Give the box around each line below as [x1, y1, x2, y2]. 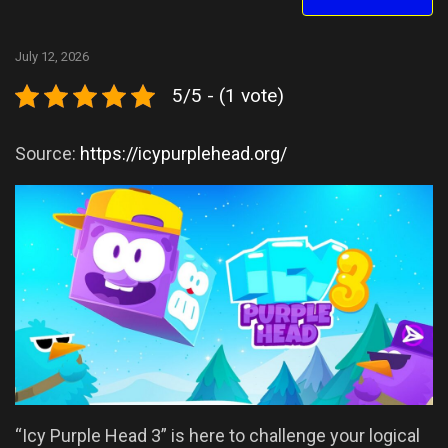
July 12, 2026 [15, 49, 89, 65]
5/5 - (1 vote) [172, 84, 284, 108]
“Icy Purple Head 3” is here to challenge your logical [15, 424, 420, 446]
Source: [15, 143, 80, 165]
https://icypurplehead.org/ [80, 143, 287, 165]
